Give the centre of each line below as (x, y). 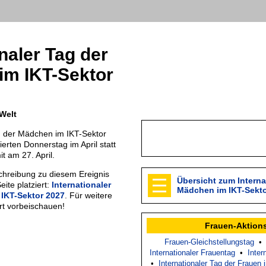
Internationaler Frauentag (192, 252)
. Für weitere (88, 195)
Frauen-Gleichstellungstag (209, 242)
